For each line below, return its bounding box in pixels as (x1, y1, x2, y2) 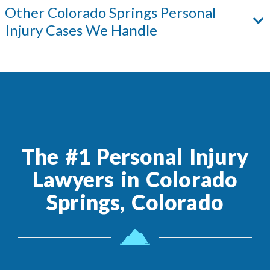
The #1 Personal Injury (22, 143, 248, 169)
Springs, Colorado (46, 189, 224, 215)
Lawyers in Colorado (32, 166, 238, 192)
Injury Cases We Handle (5, 21, 157, 39)
